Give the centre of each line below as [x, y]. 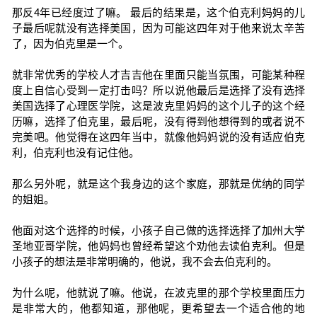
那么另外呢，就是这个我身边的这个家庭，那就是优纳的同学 [158, 184]
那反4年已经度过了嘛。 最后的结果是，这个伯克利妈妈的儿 [158, 12]
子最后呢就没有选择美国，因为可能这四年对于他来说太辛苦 [158, 28]
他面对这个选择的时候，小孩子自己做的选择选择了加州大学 [158, 230]
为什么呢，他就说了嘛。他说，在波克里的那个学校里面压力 [158, 293]
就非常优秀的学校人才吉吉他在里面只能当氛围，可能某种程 [158, 75]
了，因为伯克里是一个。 [70, 44]
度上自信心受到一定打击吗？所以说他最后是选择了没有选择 [158, 90]
